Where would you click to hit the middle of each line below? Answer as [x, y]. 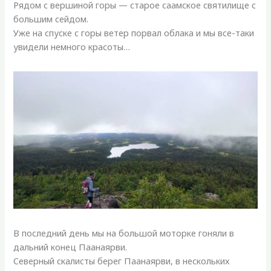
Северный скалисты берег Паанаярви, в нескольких [122, 261]
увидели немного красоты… [72, 47]
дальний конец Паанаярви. [70, 247]
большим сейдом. [51, 19]
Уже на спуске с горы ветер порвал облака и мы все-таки [134, 33]
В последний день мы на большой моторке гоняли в [124, 233]
